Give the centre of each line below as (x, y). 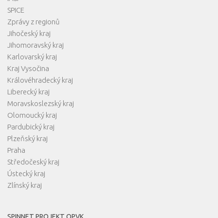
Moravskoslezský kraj (41, 103)
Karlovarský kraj (32, 56)
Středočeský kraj (33, 162)
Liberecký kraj (28, 91)
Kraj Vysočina (28, 68)
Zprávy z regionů (34, 21)
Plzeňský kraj (27, 138)
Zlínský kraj (25, 185)
